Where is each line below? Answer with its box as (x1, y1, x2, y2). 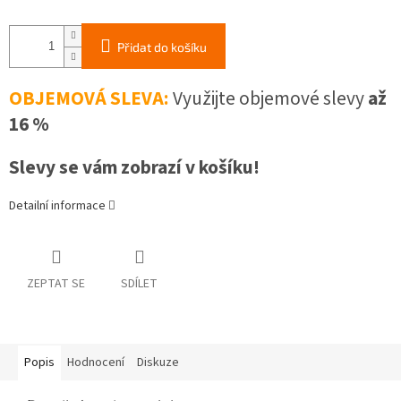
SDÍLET (121, 275, 158, 294)
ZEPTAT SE (27, 275, 85, 294)
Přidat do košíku (117, 39, 207, 55)
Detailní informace (9, 197, 106, 216)
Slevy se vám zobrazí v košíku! (9, 154, 260, 183)
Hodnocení (67, 354, 124, 372)
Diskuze (137, 354, 179, 372)
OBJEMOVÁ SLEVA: (9, 85, 169, 114)
